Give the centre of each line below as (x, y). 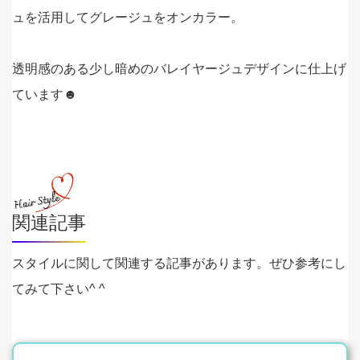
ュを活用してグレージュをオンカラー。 (128, 17)
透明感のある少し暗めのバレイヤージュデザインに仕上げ (179, 68)
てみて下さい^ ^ (59, 288)
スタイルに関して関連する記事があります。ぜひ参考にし (179, 263)
